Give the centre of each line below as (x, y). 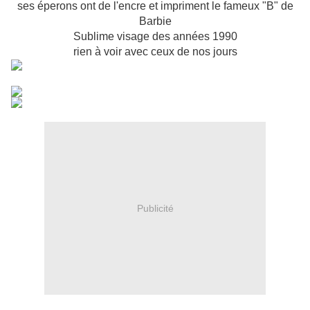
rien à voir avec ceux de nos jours (155, 52)
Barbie (155, 21)
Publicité (155, 208)
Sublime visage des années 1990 (155, 37)
